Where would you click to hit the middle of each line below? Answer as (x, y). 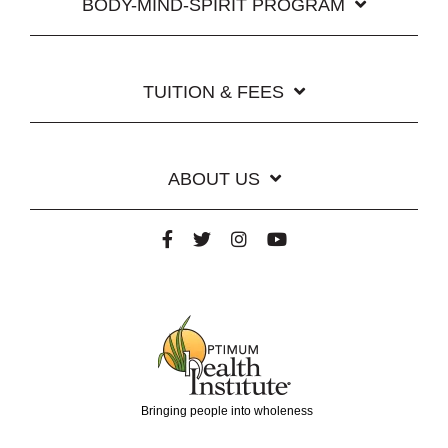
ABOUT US (213, 178)
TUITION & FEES (213, 91)
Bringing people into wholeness (226, 410)
